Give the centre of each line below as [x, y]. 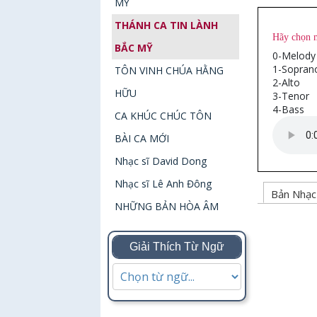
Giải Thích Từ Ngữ [177, 247]
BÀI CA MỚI [142, 138]
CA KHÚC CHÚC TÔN [163, 116]
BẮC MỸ [134, 48]
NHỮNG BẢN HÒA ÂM [167, 206]
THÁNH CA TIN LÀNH [167, 25]
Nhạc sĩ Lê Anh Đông [163, 184]
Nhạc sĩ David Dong [161, 161]
